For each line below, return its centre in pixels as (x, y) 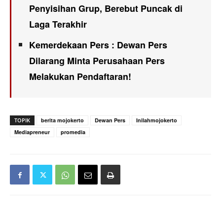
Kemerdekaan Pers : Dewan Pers (98, 45)
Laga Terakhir (58, 24)
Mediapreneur (32, 132)
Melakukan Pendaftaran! (80, 76)
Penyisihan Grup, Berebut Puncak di (106, 8)
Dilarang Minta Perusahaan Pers (97, 60)
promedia (73, 132)
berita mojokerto (62, 120)
